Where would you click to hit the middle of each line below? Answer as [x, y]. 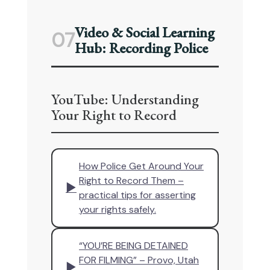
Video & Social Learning [145, 33]
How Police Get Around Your [141, 166]
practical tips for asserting [137, 195]
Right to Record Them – [131, 181]
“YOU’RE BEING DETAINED [133, 246]
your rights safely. [118, 210]
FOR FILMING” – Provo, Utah [139, 260]
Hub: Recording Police [141, 48]
